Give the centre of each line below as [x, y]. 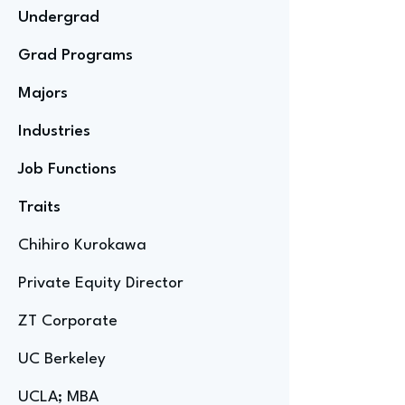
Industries [54, 132]
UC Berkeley [62, 359]
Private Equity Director [101, 283]
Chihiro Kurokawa [82, 245]
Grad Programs [75, 56]
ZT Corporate [68, 321]
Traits [39, 207]
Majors [43, 94]
